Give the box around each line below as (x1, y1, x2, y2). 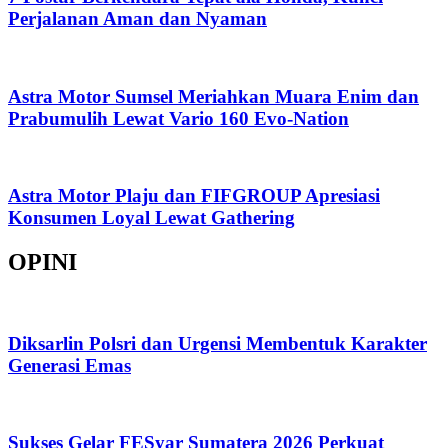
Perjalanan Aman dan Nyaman (8, 8, 267, 30)
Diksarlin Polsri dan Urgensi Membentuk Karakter (8, 332, 427, 354)
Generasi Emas (8, 354, 131, 376)
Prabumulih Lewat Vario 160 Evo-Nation (8, 107, 349, 129)
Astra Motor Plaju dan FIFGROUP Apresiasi (8, 185, 380, 207)
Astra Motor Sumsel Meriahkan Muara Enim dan (8, 85, 419, 107)
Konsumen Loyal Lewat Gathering (8, 207, 295, 229)
